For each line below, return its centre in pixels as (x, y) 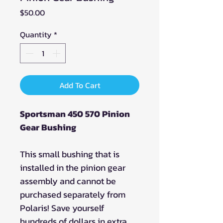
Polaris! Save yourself (62, 208)
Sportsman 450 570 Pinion (75, 113)
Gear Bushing (48, 127)
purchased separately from (73, 194)
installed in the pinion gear (73, 167)
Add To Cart (80, 85)
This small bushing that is (70, 154)
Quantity (36, 34)
